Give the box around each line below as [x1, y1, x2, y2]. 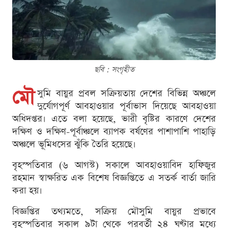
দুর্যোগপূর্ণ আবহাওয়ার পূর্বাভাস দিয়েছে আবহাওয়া [37, 100, 216, 113]
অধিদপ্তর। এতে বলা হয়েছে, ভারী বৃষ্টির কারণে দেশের [12, 112, 216, 126]
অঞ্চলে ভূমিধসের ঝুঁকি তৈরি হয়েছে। [12, 138, 136, 151]
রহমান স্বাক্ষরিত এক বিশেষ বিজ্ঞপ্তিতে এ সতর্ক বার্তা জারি [12, 172, 216, 185]
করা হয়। [12, 184, 42, 197]
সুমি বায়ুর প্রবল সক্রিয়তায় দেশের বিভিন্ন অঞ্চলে [37, 87, 216, 100]
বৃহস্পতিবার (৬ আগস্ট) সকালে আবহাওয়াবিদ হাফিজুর [12, 159, 216, 172]
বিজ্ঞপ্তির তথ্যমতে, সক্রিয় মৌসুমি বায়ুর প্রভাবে [12, 205, 216, 218]
